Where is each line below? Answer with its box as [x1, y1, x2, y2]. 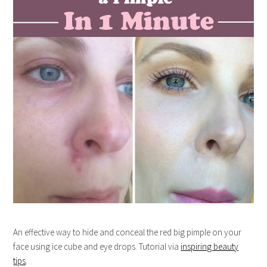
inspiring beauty [181, 241, 239, 253]
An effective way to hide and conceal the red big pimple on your [13, 226, 242, 238]
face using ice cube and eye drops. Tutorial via [13, 241, 181, 253]
